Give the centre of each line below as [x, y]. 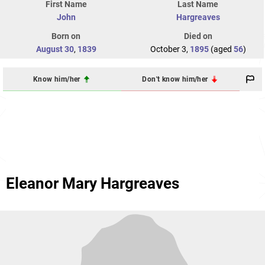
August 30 [55, 49]
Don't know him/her [176, 79]
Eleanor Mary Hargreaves [93, 184]
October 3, [170, 49]
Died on [198, 36]
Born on [66, 36]
